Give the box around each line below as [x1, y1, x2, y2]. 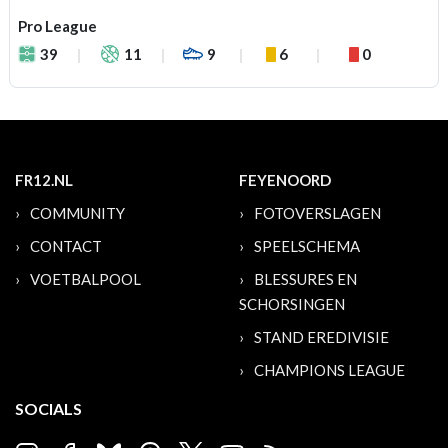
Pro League [18, 17, 97, 35]
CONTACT [30, 237, 102, 255]
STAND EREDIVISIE [254, 328, 389, 346]
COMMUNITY [30, 204, 125, 222]
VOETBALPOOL [30, 270, 141, 288]
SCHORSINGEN [239, 295, 345, 313]
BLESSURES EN [254, 270, 357, 288]
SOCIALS [15, 399, 82, 418]
